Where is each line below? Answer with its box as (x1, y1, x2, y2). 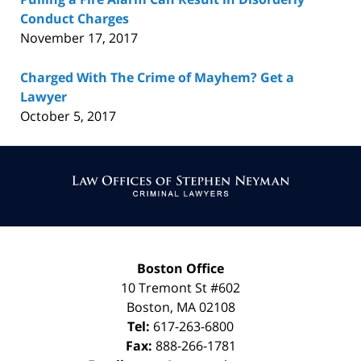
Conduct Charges (20, 10, 129, 27)
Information (180, 165, 252, 183)
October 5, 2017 (20, 107, 116, 125)
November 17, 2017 (20, 29, 138, 47)
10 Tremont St (121, 279, 210, 297)
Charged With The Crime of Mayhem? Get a (20, 68, 294, 86)
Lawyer (20, 88, 67, 106)
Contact (180, 146, 227, 164)
